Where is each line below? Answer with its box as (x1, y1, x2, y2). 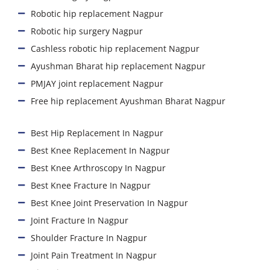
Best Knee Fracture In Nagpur (31, 179, 151, 191)
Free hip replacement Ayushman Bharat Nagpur (31, 95, 226, 107)
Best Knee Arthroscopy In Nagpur (31, 162, 166, 174)
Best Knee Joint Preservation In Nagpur (31, 196, 189, 209)
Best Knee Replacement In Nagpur (31, 144, 171, 156)
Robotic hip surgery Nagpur (31, 25, 143, 37)
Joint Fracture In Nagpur (31, 214, 129, 226)
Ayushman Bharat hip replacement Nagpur (31, 60, 206, 72)
